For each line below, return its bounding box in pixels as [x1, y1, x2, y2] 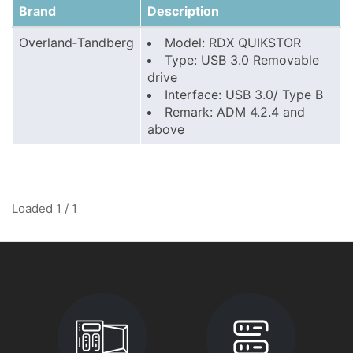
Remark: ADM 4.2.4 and [165, 104, 305, 120]
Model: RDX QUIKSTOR [165, 35, 301, 50]
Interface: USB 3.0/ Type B [165, 87, 323, 102]
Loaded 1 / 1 [12, 201, 77, 216]
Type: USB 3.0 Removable [165, 52, 319, 68]
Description [147, 3, 219, 19]
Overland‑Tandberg [19, 35, 134, 50]
